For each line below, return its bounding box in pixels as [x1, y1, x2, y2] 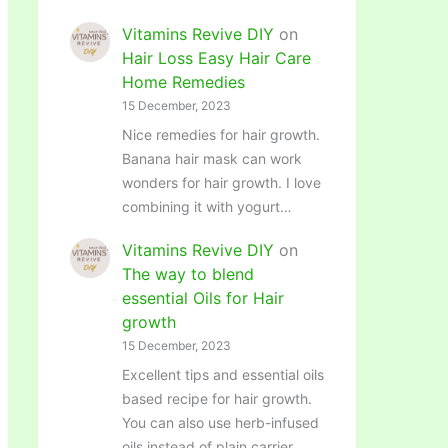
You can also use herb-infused [122, 414, 319, 432]
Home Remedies [122, 71, 245, 92]
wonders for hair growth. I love [122, 173, 321, 191]
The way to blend [122, 264, 254, 285]
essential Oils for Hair [122, 288, 284, 309]
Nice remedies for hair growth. [122, 125, 320, 143]
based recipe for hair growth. [122, 390, 312, 408]
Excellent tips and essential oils [122, 366, 324, 384]
